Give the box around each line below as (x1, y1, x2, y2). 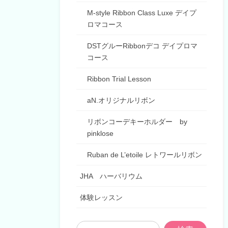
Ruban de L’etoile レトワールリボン (87, 151, 202, 159)
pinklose (87, 129, 113, 138)
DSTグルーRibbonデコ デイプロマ (87, 42, 197, 50)
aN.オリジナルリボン (87, 96, 155, 105)
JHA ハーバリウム (80, 172, 142, 181)
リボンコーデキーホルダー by (87, 118, 187, 126)
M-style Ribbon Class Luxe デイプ (87, 9, 196, 17)
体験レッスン (80, 193, 123, 202)
